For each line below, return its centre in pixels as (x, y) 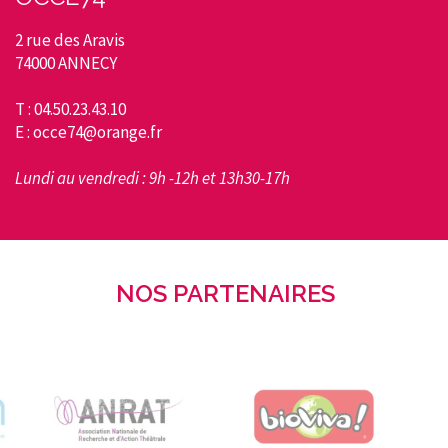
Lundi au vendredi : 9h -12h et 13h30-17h (152, 177)
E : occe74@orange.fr (88, 131)
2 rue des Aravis (70, 39)
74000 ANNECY (66, 62)
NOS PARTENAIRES (225, 293)
